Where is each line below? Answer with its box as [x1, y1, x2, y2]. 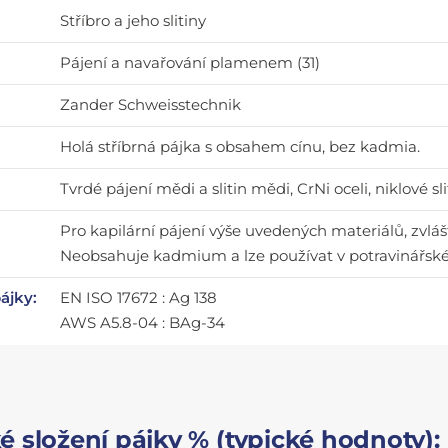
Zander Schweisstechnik [60, 95, 242, 114]
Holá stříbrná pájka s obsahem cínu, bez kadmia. [60, 137, 421, 156]
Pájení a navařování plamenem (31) [60, 53, 321, 72]
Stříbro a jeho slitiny [60, 11, 207, 30]
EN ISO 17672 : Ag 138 [60, 288, 218, 307]
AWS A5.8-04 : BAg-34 [60, 313, 226, 332]
